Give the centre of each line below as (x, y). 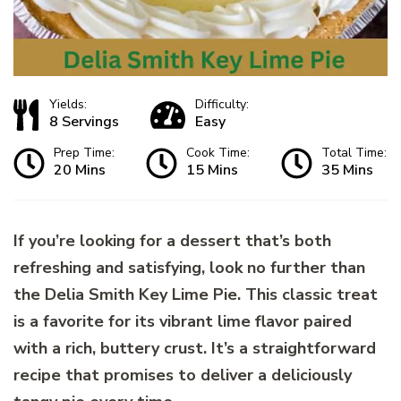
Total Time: (354, 153)
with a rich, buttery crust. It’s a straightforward (195, 349)
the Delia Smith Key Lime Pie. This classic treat (196, 295)
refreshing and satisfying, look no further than (189, 268)
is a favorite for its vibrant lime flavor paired (183, 322)
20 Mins (80, 171)
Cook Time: (218, 153)
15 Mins (212, 171)
